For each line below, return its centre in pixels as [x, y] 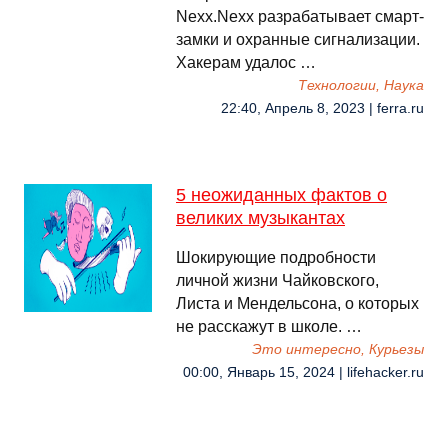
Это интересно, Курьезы [338, 349]
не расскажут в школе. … [269, 326]
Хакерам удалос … [246, 62]
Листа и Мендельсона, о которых [297, 303]
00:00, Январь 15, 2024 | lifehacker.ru [303, 372]
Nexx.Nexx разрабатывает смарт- [300, 16]
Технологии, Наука [361, 85]
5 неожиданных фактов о [281, 195]
